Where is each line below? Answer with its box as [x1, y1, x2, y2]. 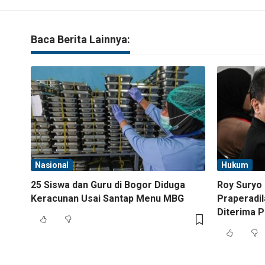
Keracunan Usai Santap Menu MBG [31, 192, 184, 204]
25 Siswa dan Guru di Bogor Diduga [31, 179, 185, 190]
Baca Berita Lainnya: [31, 33, 130, 46]
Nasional [35, 160, 69, 170]
